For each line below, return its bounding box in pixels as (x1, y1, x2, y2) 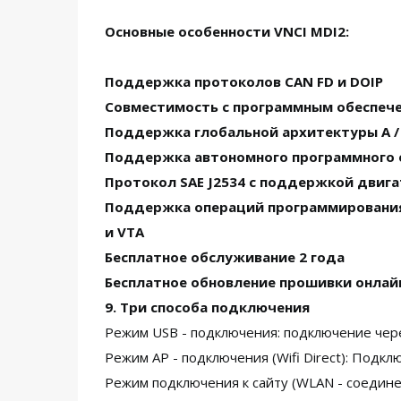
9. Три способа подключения (105, 298, 310, 316)
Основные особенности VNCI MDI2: (105, 22, 349, 40)
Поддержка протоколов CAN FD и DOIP (105, 73, 383, 90)
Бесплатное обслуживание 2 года (105, 248, 345, 266)
